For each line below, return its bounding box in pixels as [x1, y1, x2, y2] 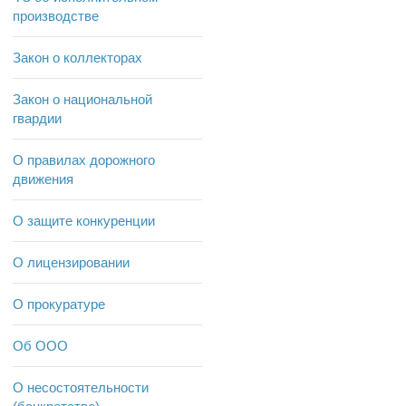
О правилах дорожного [13, 152, 155, 169]
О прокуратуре [13, 296, 105, 313]
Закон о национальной [13, 92, 152, 108]
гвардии [13, 111, 62, 127]
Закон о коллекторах [13, 50, 142, 66]
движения [13, 171, 73, 188]
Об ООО [13, 338, 68, 354]
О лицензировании [13, 255, 130, 271]
